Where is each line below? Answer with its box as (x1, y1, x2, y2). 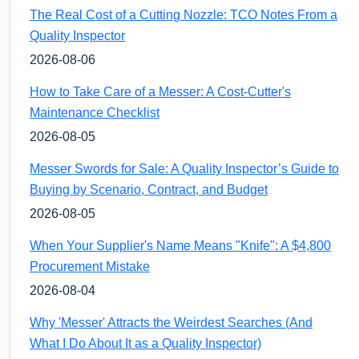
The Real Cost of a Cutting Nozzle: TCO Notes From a (30, 7, 337, 22)
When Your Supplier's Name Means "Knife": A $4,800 (30, 238, 331, 252)
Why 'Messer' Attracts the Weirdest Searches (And (30, 315, 313, 329)
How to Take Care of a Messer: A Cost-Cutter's (30, 84, 291, 99)
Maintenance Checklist (30, 105, 159, 119)
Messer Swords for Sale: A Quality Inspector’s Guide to (30, 161, 339, 175)
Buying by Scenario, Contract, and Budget (30, 182, 268, 196)
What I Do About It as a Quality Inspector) (30, 336, 261, 350)
